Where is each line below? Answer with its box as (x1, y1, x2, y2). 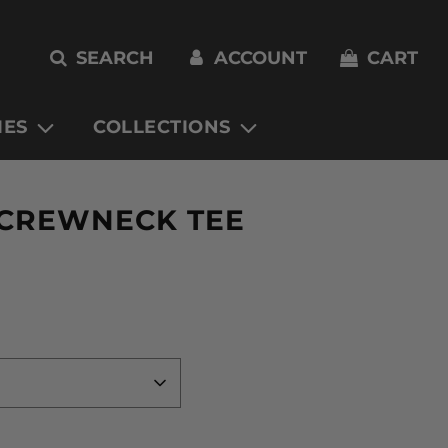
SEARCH (75, 47, 154, 70)
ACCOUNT (213, 47, 307, 70)
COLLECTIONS (93, 116, 231, 139)
